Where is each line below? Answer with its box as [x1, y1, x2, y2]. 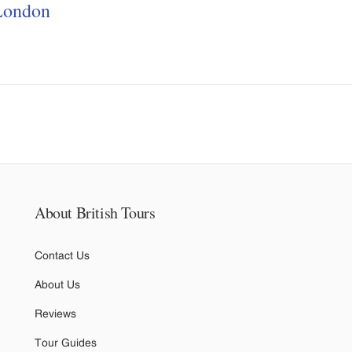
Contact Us [35, 248, 90, 262]
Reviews [35, 306, 76, 320]
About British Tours [35, 201, 156, 223]
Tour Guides [35, 335, 97, 349]
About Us [35, 277, 80, 291]
